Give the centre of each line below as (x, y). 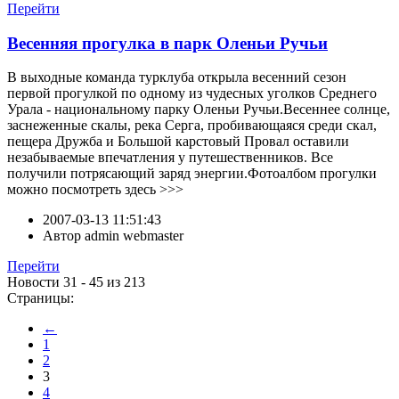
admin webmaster (134, 236)
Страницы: (41, 298)
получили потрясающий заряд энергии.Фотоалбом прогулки (192, 174)
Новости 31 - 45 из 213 (76, 282)
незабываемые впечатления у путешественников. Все (170, 158)
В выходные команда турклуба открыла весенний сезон (177, 77)
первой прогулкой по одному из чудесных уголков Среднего (192, 94)
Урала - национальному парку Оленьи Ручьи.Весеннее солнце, (199, 110)
